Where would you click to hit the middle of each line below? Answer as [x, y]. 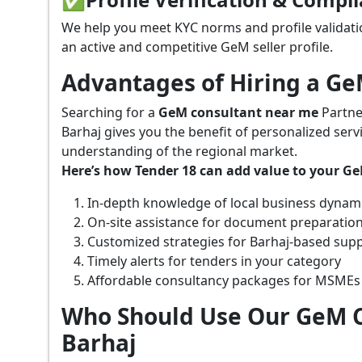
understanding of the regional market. [179, 151]
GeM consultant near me [240, 112]
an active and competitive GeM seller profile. [197, 46]
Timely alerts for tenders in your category [214, 261]
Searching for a [110, 112]
